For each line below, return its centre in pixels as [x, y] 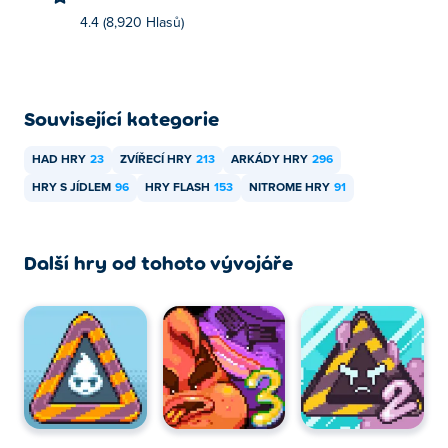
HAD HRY [59, 160]
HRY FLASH [177, 188]
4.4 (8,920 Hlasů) [132, 23]
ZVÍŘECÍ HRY [156, 160]
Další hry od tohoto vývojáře [158, 262]
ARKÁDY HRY [269, 160]
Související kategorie [121, 118]
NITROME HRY [289, 188]
